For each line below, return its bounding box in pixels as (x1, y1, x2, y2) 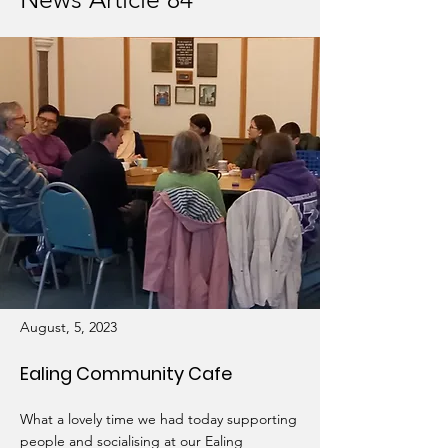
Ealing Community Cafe (20, 361, 232, 386)
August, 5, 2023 (20, 318, 117, 336)
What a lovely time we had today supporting (20, 410, 297, 428)
